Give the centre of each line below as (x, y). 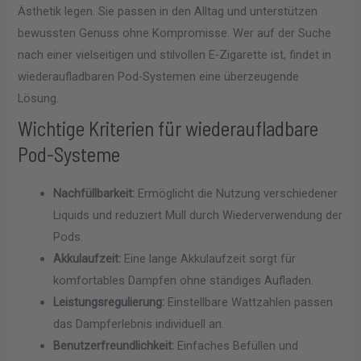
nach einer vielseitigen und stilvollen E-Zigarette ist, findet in (175, 55)
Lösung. (39, 99)
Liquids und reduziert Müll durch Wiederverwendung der (198, 216)
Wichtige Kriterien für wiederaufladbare (168, 129)
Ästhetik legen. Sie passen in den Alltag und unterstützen (168, 12)
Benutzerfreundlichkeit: (114, 346)
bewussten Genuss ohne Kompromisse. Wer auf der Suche (175, 33)
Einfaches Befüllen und (237, 346)
